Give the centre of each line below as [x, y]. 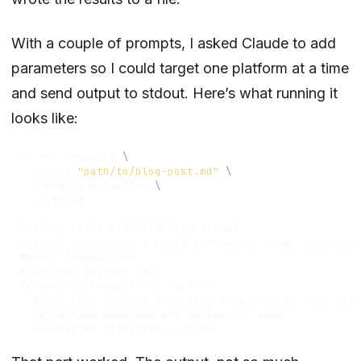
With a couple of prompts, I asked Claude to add [174, 43]
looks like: [45, 118]
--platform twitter [87, 185]
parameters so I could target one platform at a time [180, 68]
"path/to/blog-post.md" [148, 171]
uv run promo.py [71, 156]
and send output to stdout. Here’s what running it [174, 93]
